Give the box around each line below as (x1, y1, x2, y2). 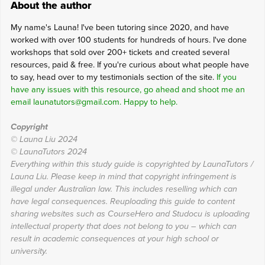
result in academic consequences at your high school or (10, 233, 219, 244)
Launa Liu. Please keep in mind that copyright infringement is (10, 171, 237, 182)
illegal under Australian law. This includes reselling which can (10, 183, 237, 194)
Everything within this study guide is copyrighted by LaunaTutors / (10, 159, 253, 169)
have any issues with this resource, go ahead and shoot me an (10, 84, 245, 95)
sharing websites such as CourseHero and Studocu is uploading (10, 208, 250, 219)
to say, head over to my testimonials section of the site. (10, 72, 216, 82)
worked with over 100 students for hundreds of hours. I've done (10, 34, 247, 45)
